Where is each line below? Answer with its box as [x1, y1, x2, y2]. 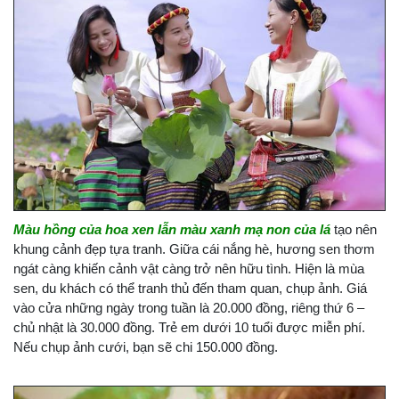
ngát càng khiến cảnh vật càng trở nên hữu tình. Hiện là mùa [13, 261, 364, 277]
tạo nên [334, 222, 377, 238]
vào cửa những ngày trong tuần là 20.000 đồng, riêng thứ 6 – [13, 300, 364, 316]
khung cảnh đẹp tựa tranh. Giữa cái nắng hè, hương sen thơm [13, 241, 375, 257]
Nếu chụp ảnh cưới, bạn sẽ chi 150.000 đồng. [13, 339, 278, 355]
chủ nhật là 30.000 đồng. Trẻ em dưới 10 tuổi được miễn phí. [13, 320, 365, 336]
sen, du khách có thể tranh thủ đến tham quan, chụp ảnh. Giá [13, 281, 367, 297]
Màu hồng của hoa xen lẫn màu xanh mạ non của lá [13, 222, 334, 238]
